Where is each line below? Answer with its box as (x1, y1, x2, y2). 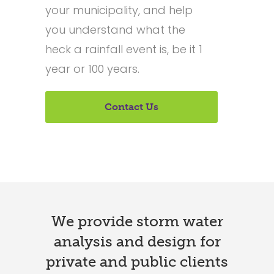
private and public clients (46, 253, 228, 270)
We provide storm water (51, 212, 223, 230)
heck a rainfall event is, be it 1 (45, 42, 202, 57)
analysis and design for (53, 232, 221, 250)
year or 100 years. (45, 61, 139, 76)
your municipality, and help (45, 2, 193, 18)
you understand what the (45, 22, 185, 37)
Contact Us (104, 101, 158, 113)
